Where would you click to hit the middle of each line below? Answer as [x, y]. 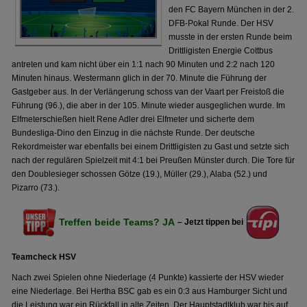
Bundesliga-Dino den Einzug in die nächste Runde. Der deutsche [134, 133]
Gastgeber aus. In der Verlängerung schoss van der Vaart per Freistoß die [148, 92]
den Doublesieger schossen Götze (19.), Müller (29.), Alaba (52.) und [140, 174]
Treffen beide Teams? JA [116, 222]
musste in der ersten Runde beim [231, 37]
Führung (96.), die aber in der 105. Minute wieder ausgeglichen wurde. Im [149, 106]
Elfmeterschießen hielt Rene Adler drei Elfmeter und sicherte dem [133, 119]
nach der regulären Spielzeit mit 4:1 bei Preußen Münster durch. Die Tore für [153, 160]
